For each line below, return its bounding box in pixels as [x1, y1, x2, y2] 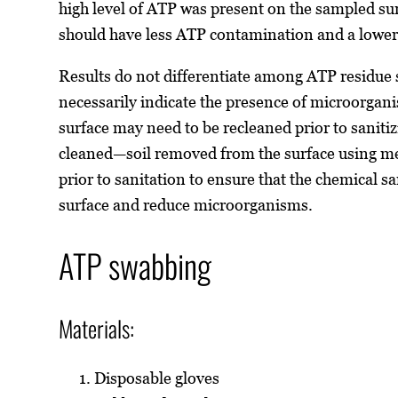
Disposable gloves [94, 369, 220, 388]
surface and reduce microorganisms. [59, 195, 314, 215]
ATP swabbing [59, 241, 212, 290]
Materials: [59, 310, 135, 345]
